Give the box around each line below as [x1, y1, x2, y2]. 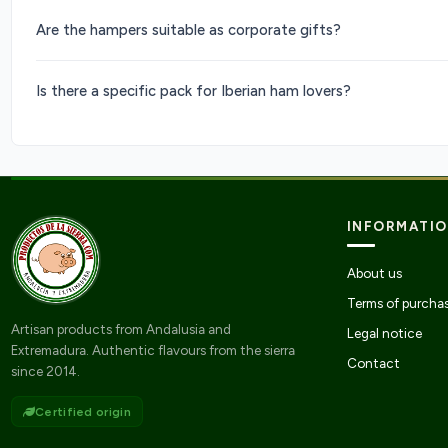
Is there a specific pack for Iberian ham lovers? [35, 81, 351, 100]
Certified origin [35, 404, 131, 419]
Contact [346, 354, 400, 371]
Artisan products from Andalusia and [10, 320, 231, 337]
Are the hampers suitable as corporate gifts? [35, 20, 341, 39]
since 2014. [10, 362, 80, 379]
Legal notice [346, 324, 422, 341]
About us [346, 264, 402, 281]
